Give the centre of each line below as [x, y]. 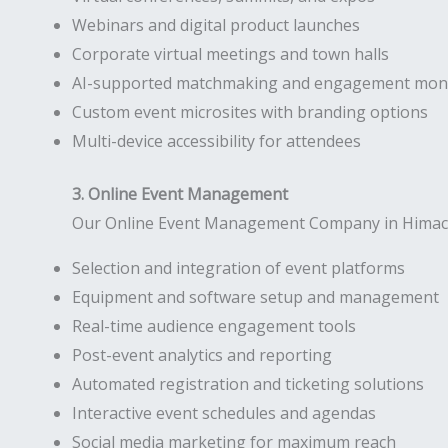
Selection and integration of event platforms [238, 268]
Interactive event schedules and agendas [224, 413]
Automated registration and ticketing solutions [248, 384]
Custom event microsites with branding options [250, 112]
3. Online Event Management [180, 194]
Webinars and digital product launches [216, 25]
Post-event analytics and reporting [202, 355]
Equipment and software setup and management [255, 297]
